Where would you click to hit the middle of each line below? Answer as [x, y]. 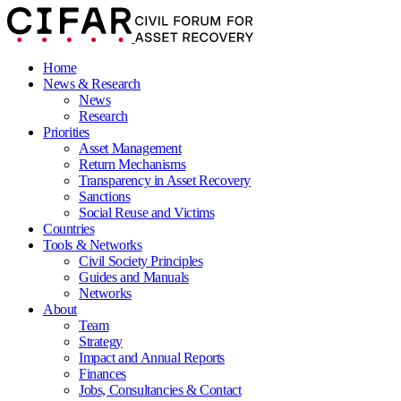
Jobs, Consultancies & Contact [160, 390]
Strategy [101, 341]
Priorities [66, 132]
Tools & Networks [93, 245]
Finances [102, 374]
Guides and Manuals [134, 277]
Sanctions [105, 196]
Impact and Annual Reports [152, 358]
